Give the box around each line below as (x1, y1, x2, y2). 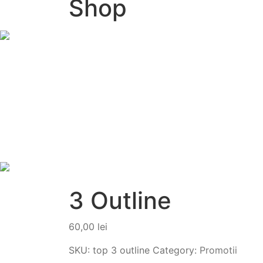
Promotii (200, 244, 237, 256)
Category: (153, 244, 200, 256)
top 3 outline (93, 244, 150, 256)
